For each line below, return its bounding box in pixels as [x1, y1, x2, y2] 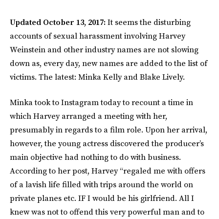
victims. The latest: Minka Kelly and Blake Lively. [10, 71, 185, 82]
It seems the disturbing [108, 17, 191, 27]
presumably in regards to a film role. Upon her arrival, [10, 124, 207, 135]
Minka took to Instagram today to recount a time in [10, 97, 193, 108]
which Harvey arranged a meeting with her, [10, 110, 167, 121]
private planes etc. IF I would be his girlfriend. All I [10, 193, 194, 203]
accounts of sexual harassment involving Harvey [10, 30, 185, 41]
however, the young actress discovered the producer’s [10, 138, 204, 149]
